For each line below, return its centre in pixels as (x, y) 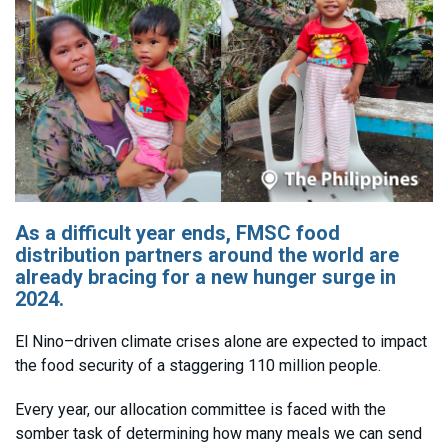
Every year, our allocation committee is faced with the (200, 410)
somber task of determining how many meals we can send (218, 434)
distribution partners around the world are (207, 255)
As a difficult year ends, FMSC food (177, 233)
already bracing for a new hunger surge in (205, 277)
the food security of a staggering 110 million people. (198, 366)
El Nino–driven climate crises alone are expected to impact (221, 342)
